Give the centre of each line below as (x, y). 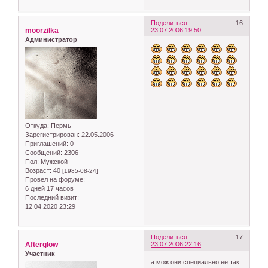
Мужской (53, 161)
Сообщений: (44, 152)
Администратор (51, 40)
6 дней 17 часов (49, 188)
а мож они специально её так (195, 262)
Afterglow (42, 245)
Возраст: (38, 170)
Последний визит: (52, 197)
